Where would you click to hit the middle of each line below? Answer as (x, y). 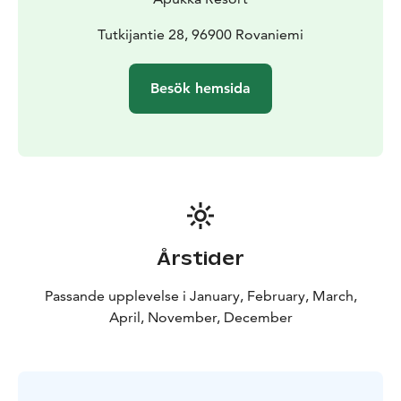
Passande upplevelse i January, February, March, (200, 295)
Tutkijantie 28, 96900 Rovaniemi (200, 34)
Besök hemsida (200, 88)
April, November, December (200, 317)
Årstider (200, 258)
